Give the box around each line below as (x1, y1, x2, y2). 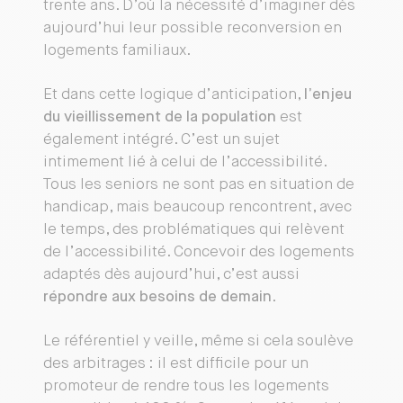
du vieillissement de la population (43, 110, 276, 125)
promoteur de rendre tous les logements (43, 379, 329, 394)
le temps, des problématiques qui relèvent (43, 222, 345, 237)
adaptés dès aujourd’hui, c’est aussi (43, 267, 300, 282)
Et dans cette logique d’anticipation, (43, 87, 304, 103)
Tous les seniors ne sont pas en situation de (43, 177, 354, 193)
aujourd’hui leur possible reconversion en (43, 21, 342, 36)
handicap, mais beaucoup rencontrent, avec (43, 200, 352, 215)
